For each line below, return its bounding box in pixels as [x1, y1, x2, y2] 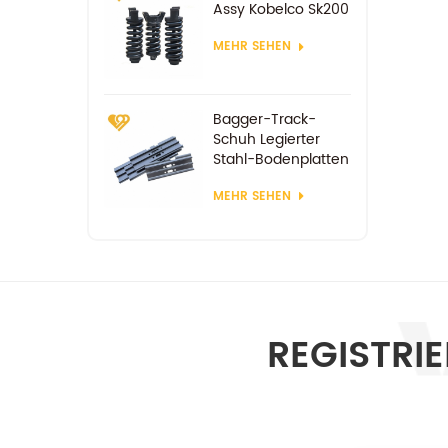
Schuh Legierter [212, 127, 320, 151]
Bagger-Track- [212, 107, 316, 131]
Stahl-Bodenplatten [212, 147, 349, 171]
